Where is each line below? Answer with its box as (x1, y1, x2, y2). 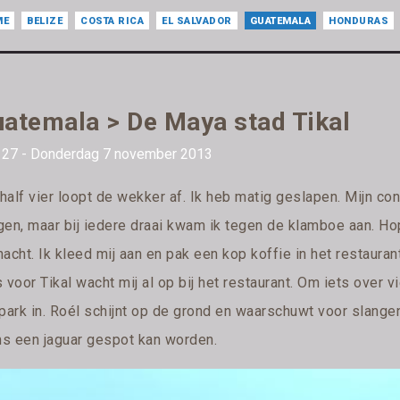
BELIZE (27, 15, 63, 28)
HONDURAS (329, 15, 389, 28)
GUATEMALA (249, 15, 312, 28)
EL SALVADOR (162, 15, 232, 28)
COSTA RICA (80, 15, 145, 28)
